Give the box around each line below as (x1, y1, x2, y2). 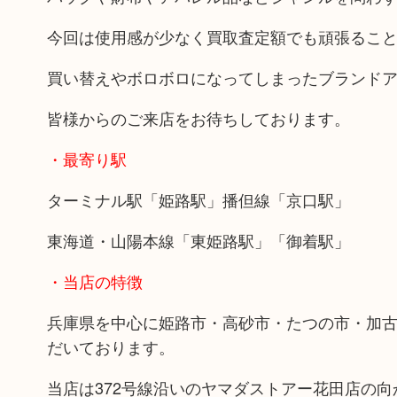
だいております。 (46, 335, 175, 358)
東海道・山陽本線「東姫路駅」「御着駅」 (46, 229, 350, 252)
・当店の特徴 (46, 269, 143, 292)
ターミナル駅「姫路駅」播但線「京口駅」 (46, 188, 350, 211)
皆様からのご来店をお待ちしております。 (46, 106, 350, 129)
